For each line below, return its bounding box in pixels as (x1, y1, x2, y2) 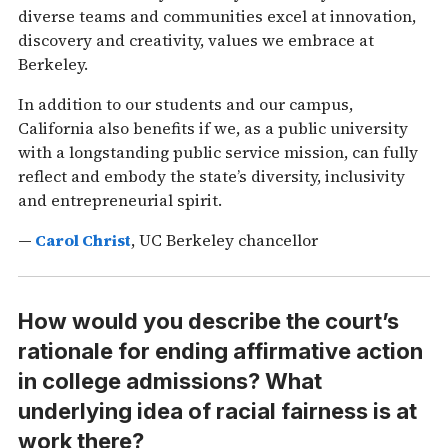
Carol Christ (35, 228, 131, 251)
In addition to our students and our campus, (18, 92, 353, 115)
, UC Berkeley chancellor (131, 228, 318, 251)
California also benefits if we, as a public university (18, 116, 408, 139)
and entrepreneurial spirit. (18, 188, 222, 211)
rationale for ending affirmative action (18, 338, 423, 365)
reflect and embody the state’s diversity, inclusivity (18, 164, 405, 187)
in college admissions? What (18, 368, 322, 395)
